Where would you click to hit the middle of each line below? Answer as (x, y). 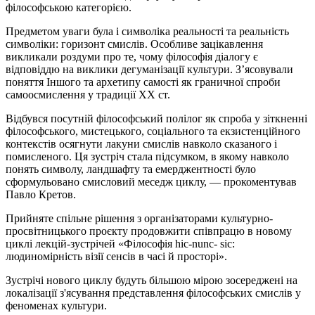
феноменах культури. (56, 305)
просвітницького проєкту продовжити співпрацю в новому (149, 231)
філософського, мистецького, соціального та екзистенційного (153, 131)
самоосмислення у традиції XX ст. (88, 94)
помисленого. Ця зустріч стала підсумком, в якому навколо (147, 156)
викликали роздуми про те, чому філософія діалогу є (132, 56)
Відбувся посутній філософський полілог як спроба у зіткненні (156, 118)
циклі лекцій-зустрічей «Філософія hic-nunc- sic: (120, 243)
